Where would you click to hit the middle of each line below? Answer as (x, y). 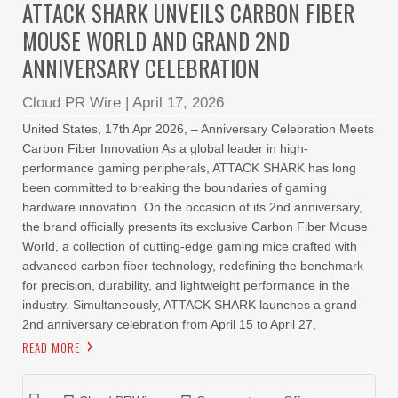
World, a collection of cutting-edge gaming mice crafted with (190, 246)
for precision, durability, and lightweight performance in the (186, 285)
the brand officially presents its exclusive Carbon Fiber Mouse (195, 227)
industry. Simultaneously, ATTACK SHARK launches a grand (190, 305)
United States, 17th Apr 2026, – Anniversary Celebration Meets (198, 129)
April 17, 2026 (178, 103)
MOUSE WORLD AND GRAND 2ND (156, 40)
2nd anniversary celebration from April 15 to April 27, (169, 324)
